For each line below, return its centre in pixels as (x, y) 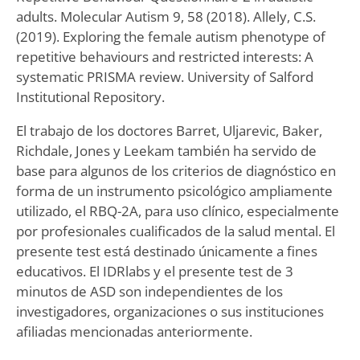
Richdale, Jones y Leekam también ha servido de (166, 150)
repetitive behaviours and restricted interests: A (164, 56)
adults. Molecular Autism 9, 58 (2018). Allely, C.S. (166, 16)
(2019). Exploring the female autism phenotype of (170, 36)
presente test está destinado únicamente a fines (166, 251)
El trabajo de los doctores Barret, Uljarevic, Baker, (169, 130)
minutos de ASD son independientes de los (149, 291)
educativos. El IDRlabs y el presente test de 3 (154, 271)
